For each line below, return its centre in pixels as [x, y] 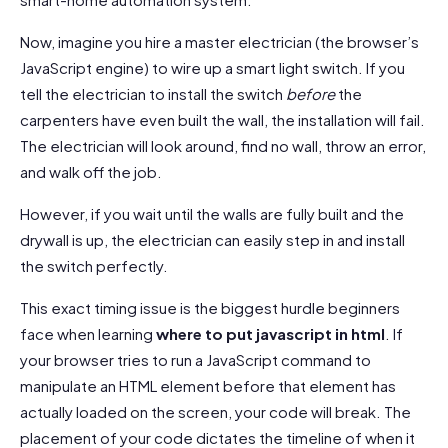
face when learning [88, 333]
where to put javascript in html [270, 333]
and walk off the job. [91, 171]
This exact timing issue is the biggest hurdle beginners [210, 307]
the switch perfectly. [94, 265]
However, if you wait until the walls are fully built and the [212, 213]
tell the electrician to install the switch [153, 93]
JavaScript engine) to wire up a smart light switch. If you [212, 67]
